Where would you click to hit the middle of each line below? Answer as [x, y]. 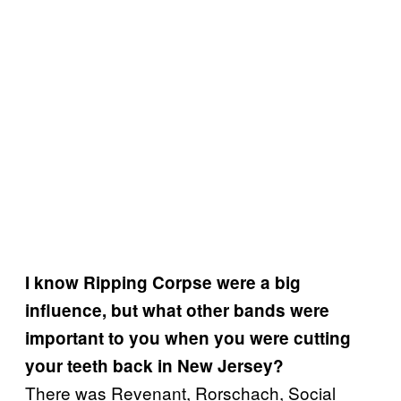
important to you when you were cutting [188, 337]
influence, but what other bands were [177, 310]
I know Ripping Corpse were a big [163, 282]
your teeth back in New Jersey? [154, 365]
